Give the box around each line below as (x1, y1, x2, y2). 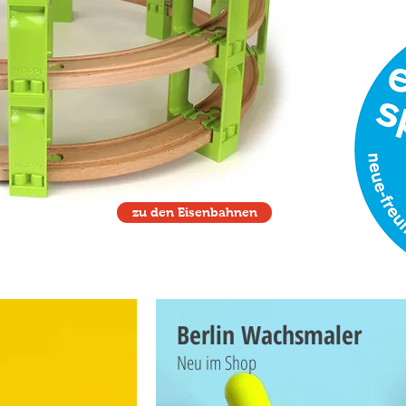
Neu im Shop (177, 350, 256, 376)
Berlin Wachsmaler (177, 317, 362, 353)
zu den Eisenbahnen (131, 205, 257, 220)
